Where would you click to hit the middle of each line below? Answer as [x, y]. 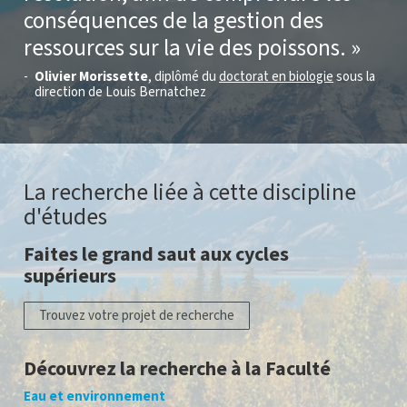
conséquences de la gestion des [174, 21]
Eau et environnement [94, 396]
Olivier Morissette [91, 77]
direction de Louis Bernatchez [120, 92]
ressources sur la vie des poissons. [185, 48]
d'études [65, 217]
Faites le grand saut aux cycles [156, 254]
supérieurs [70, 276]
